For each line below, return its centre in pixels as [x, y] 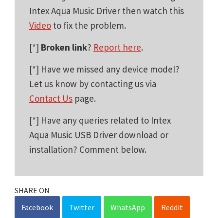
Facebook [37, 207]
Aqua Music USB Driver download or [99, 135]
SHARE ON [32, 190]
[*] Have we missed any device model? [104, 69]
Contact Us [51, 98]
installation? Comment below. [88, 149]
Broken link [64, 47]
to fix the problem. [89, 25]
